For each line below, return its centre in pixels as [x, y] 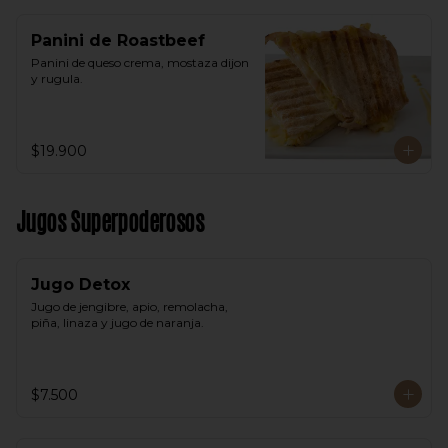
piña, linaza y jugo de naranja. [117, 322]
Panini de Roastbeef [118, 40]
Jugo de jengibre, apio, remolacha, [129, 306]
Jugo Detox [80, 284]
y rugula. [57, 78]
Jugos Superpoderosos [109, 222]
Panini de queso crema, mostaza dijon [140, 62]
